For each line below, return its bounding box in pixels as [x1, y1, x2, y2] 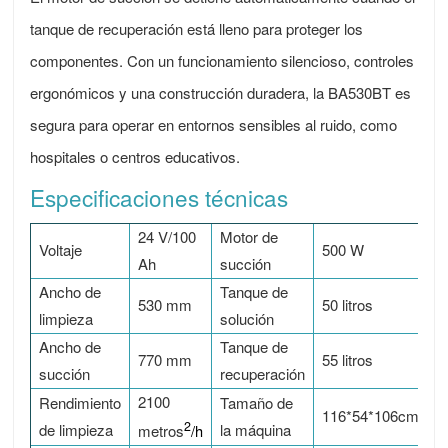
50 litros [322, 294, 374, 316]
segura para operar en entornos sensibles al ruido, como [30, 114, 398, 136]
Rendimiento [39, 392, 122, 414]
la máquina [220, 419, 292, 441]
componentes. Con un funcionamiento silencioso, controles [30, 50, 415, 72]
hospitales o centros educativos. [30, 146, 241, 168]
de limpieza [39, 419, 114, 441]
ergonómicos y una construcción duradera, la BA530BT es [30, 82, 412, 104]
